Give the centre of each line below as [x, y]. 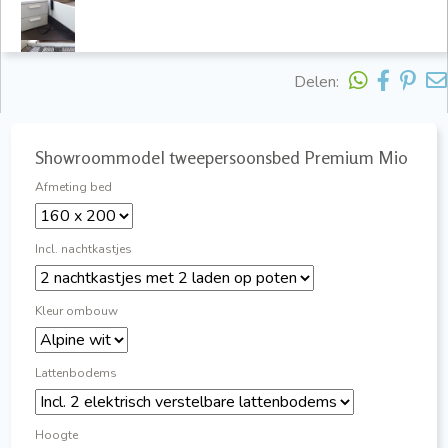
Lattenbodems [76, 372]
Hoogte [56, 434]
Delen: [316, 81]
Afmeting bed [73, 186]
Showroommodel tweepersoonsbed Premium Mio [221, 156]
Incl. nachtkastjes [83, 248]
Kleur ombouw [76, 310]
